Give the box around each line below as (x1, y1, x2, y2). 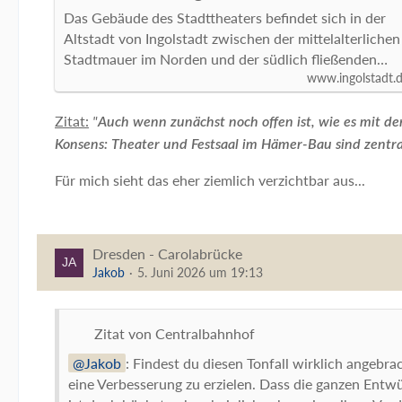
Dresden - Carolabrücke (92, 245, 242, 262)
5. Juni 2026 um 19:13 (137, 265, 263, 280)
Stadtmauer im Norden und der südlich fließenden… (64, 50, 388, 67)
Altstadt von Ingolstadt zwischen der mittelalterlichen (64, 30, 400, 47)
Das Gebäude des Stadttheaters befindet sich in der (64, 9, 386, 26)
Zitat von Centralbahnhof (94, 325, 255, 342)
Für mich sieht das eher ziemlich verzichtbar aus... (55, 171, 365, 188)
